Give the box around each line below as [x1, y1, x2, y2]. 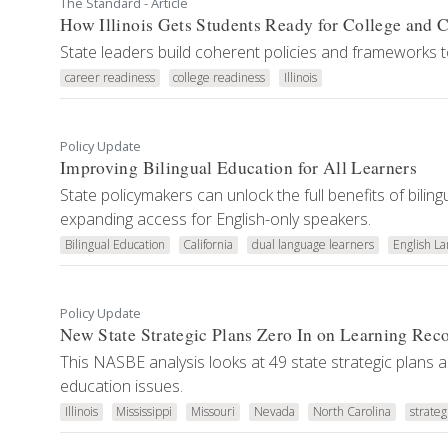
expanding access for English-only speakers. [60, 208, 371, 230]
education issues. [60, 375, 183, 397]
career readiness [64, 69, 155, 86]
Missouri [190, 403, 235, 420]
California [183, 236, 234, 253]
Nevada [253, 403, 295, 420]
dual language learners [251, 236, 374, 253]
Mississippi [116, 403, 173, 420]
